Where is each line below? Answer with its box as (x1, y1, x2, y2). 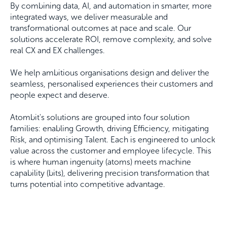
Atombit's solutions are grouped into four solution (10, 113, 190, 122)
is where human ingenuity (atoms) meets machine (10, 158, 191, 167)
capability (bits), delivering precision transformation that (10, 169, 209, 178)
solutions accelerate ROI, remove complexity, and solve (10, 35, 212, 44)
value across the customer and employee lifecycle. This (10, 146, 211, 156)
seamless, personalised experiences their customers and (10, 80, 213, 89)
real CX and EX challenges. (10, 46, 105, 55)
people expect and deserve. (10, 91, 109, 100)
